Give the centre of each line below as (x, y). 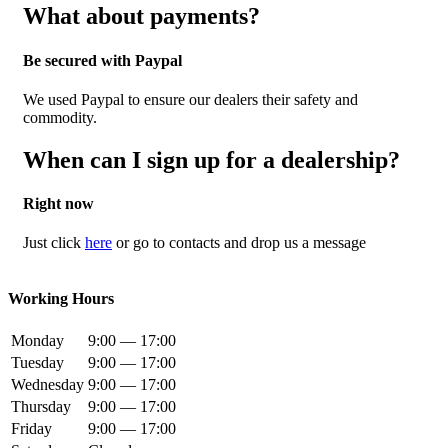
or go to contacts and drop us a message (239, 243)
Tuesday (37, 362)
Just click (54, 243)
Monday (37, 340)
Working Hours (61, 298)
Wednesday (47, 384)
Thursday (41, 406)
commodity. (60, 117)
